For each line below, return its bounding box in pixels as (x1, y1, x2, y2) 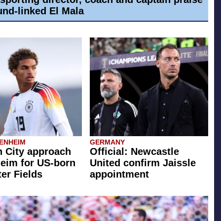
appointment (90, 168, 149, 180)
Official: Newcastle (90, 146, 179, 157)
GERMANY (90, 138, 125, 146)
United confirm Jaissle (90, 157, 196, 168)
